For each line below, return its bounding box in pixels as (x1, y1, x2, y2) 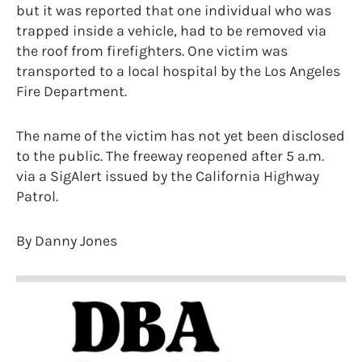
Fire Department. (16, 82, 127, 101)
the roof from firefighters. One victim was (16, 42, 288, 61)
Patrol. (16, 187, 58, 206)
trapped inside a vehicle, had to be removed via (16, 22, 326, 40)
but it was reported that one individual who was (16, 2, 331, 20)
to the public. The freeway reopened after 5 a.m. (16, 147, 324, 166)
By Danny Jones (16, 232, 117, 250)
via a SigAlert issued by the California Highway (16, 167, 319, 186)
